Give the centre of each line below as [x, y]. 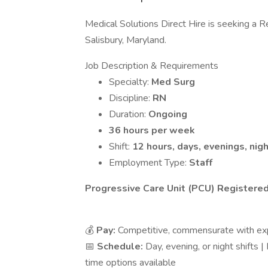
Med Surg [173, 82]
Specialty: [130, 82]
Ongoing [168, 114]
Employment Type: [149, 163]
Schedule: [121, 246]
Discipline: [131, 98]
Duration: [129, 114]
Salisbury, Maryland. [126, 40]
